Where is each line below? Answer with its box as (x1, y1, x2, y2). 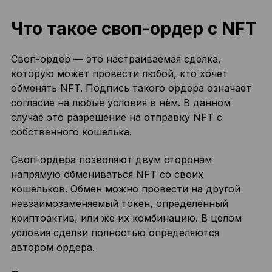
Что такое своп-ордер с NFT (10, 18, 257, 39)
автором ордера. (10, 241, 95, 253)
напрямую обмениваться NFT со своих (10, 168, 203, 180)
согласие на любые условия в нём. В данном (10, 97, 231, 109)
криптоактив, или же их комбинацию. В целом (10, 212, 242, 224)
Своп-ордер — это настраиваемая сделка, (10, 53, 221, 65)
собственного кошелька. (10, 126, 132, 138)
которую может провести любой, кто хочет (10, 67, 228, 80)
